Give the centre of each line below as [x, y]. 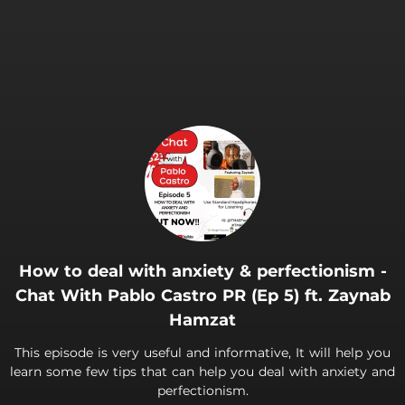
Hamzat [202, 320]
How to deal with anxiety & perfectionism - [202, 271]
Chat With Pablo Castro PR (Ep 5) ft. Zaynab [202, 296]
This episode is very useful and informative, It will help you [202, 353]
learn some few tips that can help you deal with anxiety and [202, 372]
